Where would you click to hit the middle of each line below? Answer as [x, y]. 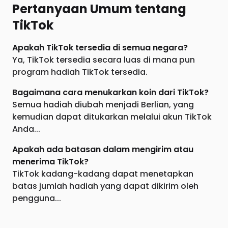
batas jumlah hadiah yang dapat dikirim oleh [105, 186]
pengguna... [37, 198]
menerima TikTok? [50, 162]
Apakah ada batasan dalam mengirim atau [103, 149]
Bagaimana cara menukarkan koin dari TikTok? [110, 92]
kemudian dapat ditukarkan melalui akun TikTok [112, 117]
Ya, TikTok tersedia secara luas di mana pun [104, 60]
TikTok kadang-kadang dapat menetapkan [103, 174]
